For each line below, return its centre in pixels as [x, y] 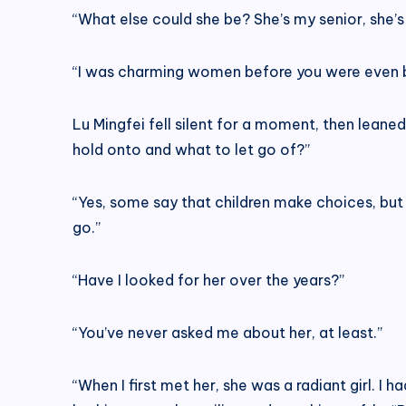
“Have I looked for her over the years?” [208, 280]
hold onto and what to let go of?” [191, 149]
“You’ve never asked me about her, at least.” [227, 332]
